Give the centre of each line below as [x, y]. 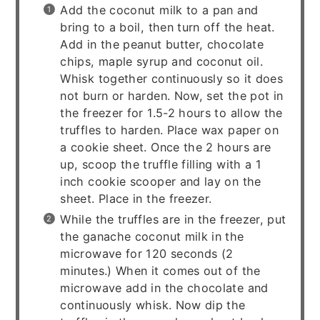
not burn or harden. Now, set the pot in [172, 95]
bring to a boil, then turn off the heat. [167, 27]
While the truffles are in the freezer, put [173, 219]
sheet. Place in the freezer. [136, 198]
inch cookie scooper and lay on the [161, 181]
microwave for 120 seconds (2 [147, 253]
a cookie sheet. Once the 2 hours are [166, 147]
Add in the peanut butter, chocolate [162, 44]
